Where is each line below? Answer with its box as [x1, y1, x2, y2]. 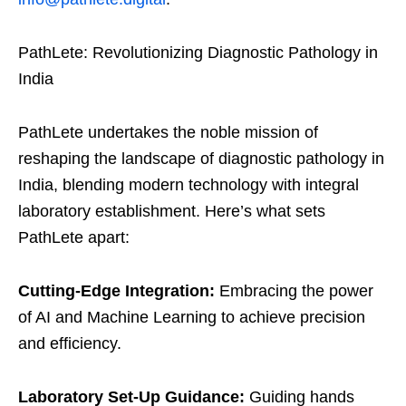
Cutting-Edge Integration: [18, 282, 215, 301]
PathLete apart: [18, 228, 130, 247]
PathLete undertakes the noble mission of [18, 123, 318, 142]
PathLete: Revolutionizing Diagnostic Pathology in [18, 43, 378, 63]
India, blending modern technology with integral [18, 176, 359, 195]
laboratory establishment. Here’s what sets [18, 202, 325, 221]
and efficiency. [18, 334, 121, 353]
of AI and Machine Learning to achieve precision [18, 308, 365, 327]
